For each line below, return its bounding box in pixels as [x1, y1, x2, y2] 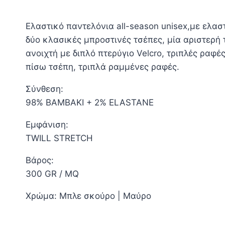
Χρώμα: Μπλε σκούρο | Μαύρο [26, 191, 151, 201]
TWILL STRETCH [26, 133, 93, 144]
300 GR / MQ [26, 169, 79, 179]
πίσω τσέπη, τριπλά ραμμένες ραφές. [26, 62, 179, 72]
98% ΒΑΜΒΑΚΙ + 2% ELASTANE [26, 97, 154, 108]
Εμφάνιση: [26, 120, 68, 130]
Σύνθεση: [26, 84, 63, 94]
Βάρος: [26, 155, 54, 166]
